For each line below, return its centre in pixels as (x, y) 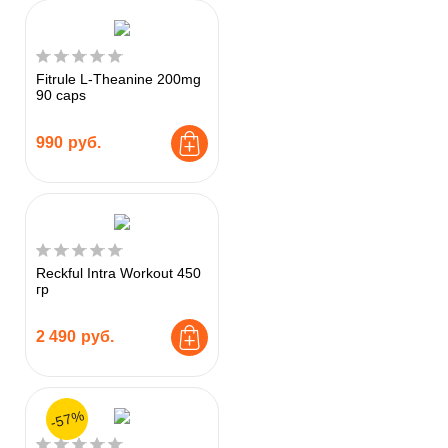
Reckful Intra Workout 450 (118, 272)
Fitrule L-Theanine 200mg (118, 78)
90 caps (61, 94)
